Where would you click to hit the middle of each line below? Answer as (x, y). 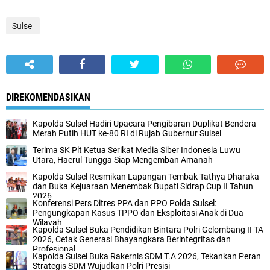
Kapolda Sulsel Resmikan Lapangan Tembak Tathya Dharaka (146, 177)
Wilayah (47, 223)
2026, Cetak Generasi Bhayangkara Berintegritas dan (132, 240)
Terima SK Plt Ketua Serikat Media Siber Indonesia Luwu (137, 150)
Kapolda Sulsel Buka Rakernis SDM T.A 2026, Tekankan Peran (147, 256)
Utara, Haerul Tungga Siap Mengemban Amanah (123, 160)
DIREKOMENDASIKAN (48, 98)
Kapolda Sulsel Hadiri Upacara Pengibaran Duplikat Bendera (144, 124)
